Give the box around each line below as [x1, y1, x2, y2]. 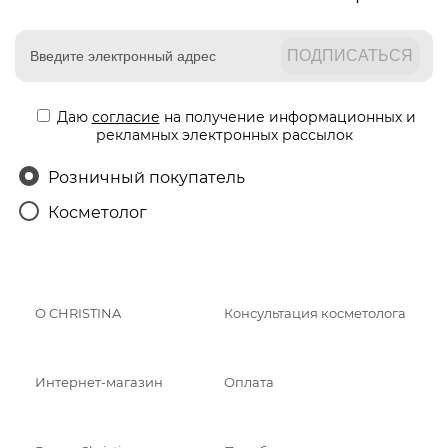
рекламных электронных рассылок [95, 125, 353, 144]
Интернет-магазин [35, 374, 163, 390]
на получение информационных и [159, 107, 416, 126]
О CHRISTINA [35, 305, 121, 321]
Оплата [224, 374, 274, 390]
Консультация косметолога [224, 305, 406, 321]
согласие [91, 107, 160, 126]
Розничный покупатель [48, 167, 245, 187]
